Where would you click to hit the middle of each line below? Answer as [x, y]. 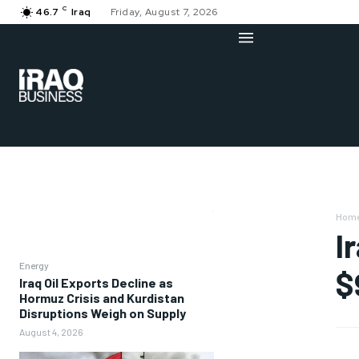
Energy [34, 266]
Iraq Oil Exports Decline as [96, 283]
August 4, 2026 [51, 332]
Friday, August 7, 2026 [164, 12]
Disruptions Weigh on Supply [103, 313]
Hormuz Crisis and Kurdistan [102, 298]
